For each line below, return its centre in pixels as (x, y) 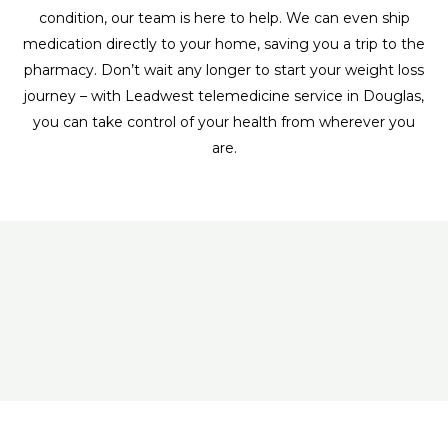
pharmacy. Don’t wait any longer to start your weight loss (224, 70)
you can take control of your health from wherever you (224, 122)
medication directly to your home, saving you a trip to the (224, 44)
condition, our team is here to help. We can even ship (224, 18)
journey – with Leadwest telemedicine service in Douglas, (224, 96)
